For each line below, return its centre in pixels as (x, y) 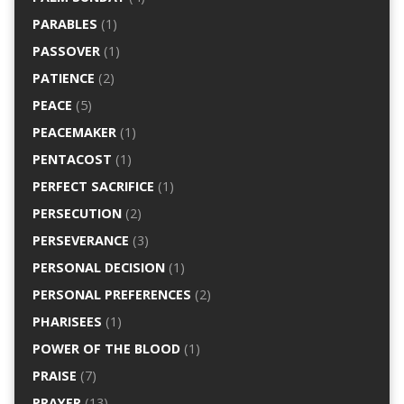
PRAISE (54, 376)
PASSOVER (66, 51)
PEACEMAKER (74, 132)
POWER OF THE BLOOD (106, 349)
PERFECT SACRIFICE (93, 186)
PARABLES (64, 24)
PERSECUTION (77, 213)
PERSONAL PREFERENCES (111, 294)
